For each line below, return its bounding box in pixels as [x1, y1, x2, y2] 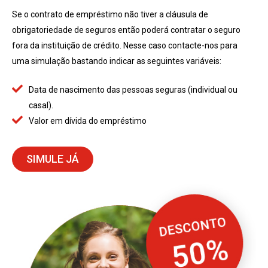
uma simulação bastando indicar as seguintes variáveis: [12, 56, 221, 66]
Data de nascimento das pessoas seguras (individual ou [28, 85, 237, 95]
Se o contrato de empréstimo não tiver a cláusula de [12, 9, 208, 19]
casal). [28, 100, 53, 111]
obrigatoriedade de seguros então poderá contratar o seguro [12, 25, 240, 35]
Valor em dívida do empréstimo [28, 116, 147, 126]
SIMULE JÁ [26, 153, 79, 166]
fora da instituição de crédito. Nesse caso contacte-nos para [12, 40, 237, 50]
